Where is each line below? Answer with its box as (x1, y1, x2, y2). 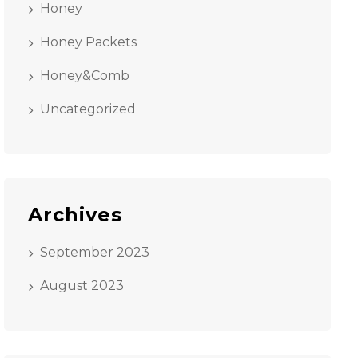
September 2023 (39, 245, 149, 260)
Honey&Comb (39, 68, 129, 83)
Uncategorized (39, 101, 136, 117)
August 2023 (39, 278, 124, 293)
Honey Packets (39, 34, 137, 50)
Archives (27, 203, 122, 226)
